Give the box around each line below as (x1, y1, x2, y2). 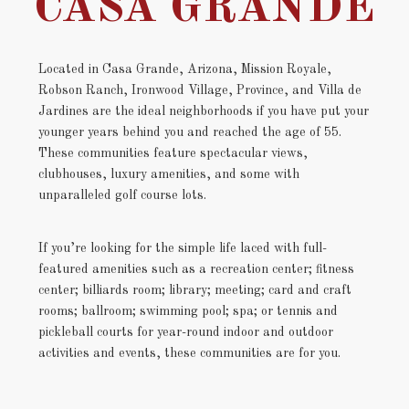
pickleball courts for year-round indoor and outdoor (38, 325, 333, 339)
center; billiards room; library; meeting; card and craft (38, 283, 351, 297)
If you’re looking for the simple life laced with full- (38, 241, 327, 255)
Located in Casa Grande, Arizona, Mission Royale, (38, 62, 331, 76)
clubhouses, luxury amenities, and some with (38, 167, 299, 181)
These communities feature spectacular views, (38, 146, 308, 160)
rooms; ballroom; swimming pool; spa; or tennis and (38, 304, 338, 318)
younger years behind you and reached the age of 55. (38, 125, 341, 139)
